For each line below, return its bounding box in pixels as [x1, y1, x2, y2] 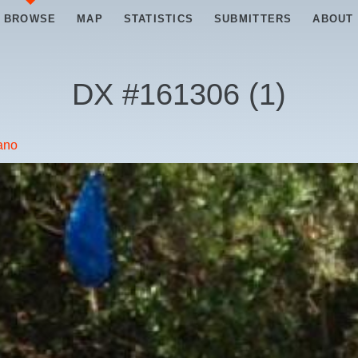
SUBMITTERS [213, 13, 292, 25]
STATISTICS [123, 13, 194, 25]
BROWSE [3, 13, 57, 25]
